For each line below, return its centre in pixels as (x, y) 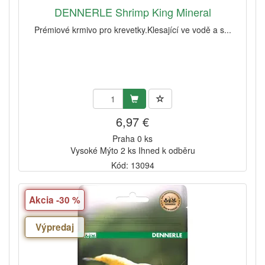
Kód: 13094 (132, 165)
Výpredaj (55, 227)
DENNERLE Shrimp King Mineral (132, 12)
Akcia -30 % (55, 200)
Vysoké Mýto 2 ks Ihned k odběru (132, 150)
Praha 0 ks (132, 138)
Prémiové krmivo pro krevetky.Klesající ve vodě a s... (132, 29)
